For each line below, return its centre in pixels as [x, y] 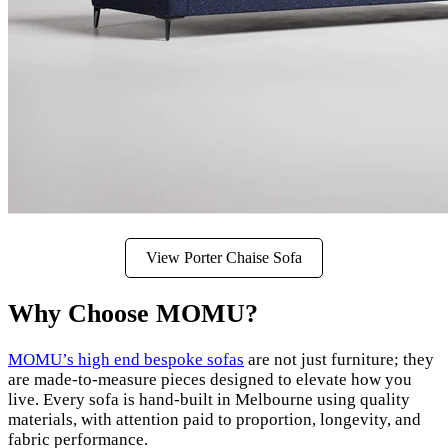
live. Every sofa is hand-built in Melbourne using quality [209, 400]
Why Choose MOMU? [133, 314]
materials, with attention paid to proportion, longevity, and [214, 420]
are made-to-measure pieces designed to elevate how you [210, 380]
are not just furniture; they [339, 360]
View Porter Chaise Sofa [224, 258]
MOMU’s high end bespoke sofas [126, 360]
